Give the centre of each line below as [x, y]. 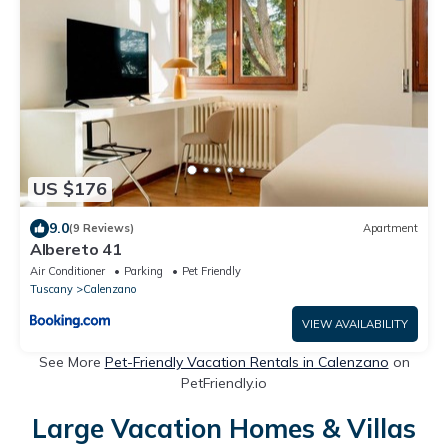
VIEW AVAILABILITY [355, 323]
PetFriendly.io [224, 382]
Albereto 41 [76, 248]
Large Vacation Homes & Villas [224, 428]
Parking [143, 270]
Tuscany [51, 288]
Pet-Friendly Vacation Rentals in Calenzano [246, 361]
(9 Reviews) [101, 228]
